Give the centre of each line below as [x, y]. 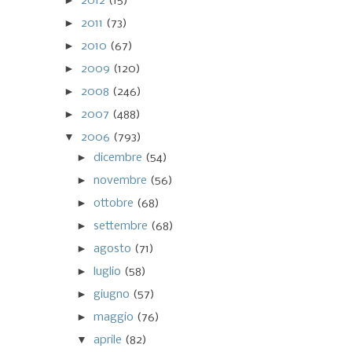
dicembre [120, 158]
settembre [123, 226]
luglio [109, 271]
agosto [114, 249]
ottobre [115, 203]
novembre [122, 180]
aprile [110, 340]
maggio [115, 317]
